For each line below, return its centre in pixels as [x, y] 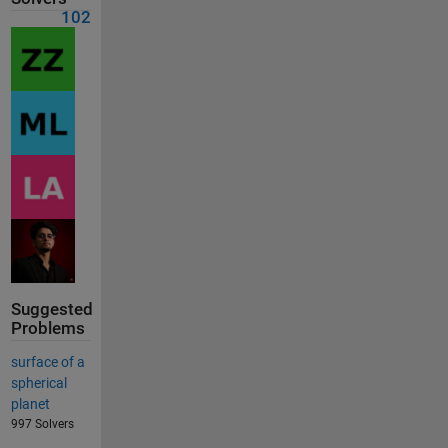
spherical [38, 383]
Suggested [51, 309]
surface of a [47, 362]
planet [30, 404]
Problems [47, 328]
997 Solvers [42, 424]
